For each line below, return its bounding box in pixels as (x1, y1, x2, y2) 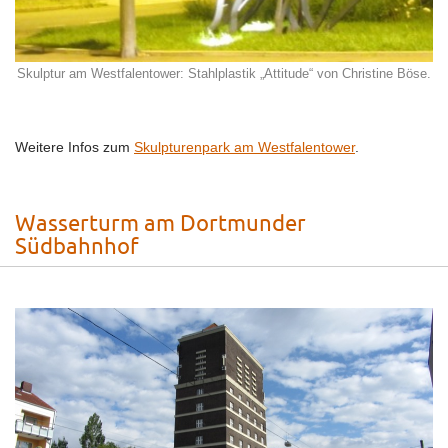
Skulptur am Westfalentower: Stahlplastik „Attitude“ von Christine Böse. (17, 66, 431, 82)
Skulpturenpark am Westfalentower (134, 139, 355, 156)
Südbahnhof (15, 236, 139, 260)
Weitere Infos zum (15, 139, 134, 156)
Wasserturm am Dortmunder (15, 213, 306, 237)
